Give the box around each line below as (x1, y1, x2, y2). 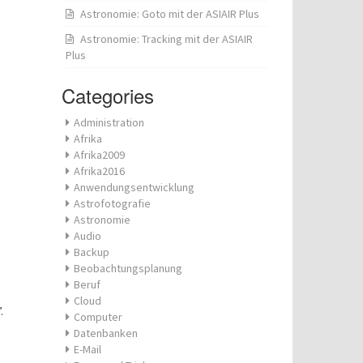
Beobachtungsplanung (74, 261, 182, 275)
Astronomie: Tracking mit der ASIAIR (80, 32, 253, 46)
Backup (74, 245, 109, 259)
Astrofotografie (74, 196, 151, 211)
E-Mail (74, 342, 101, 357)
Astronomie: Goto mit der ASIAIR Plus (80, 6, 259, 21)
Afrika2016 (74, 164, 125, 178)
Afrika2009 (74, 147, 125, 162)
